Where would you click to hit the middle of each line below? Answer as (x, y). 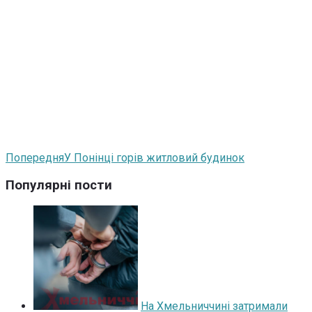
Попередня (35, 157)
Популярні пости (59, 185)
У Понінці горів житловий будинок (154, 157)
